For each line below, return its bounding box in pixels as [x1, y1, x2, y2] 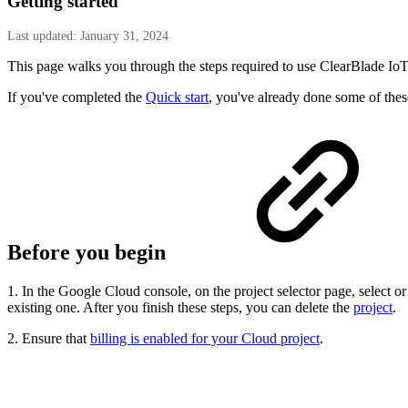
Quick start [146, 88, 209, 105]
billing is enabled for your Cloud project [90, 331, 320, 347]
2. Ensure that [7, 331, 90, 347]
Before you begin [7, 240, 171, 265]
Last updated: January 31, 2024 [7, 28, 168, 43]
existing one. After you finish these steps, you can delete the [7, 300, 353, 316]
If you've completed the [7, 88, 146, 105]
